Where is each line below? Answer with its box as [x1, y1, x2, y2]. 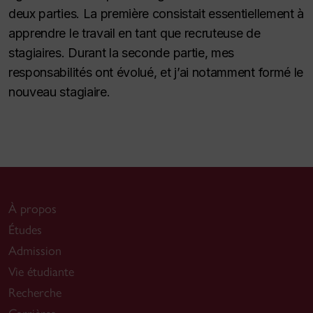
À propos [8, 201, 57, 217]
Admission [8, 242, 61, 259]
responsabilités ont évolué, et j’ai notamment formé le [8, 65, 303, 80]
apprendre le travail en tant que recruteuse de [8, 26, 261, 41]
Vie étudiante [8, 263, 74, 279]
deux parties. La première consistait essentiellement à [8, 6, 304, 21]
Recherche [8, 284, 61, 300]
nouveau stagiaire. [8, 85, 110, 99]
